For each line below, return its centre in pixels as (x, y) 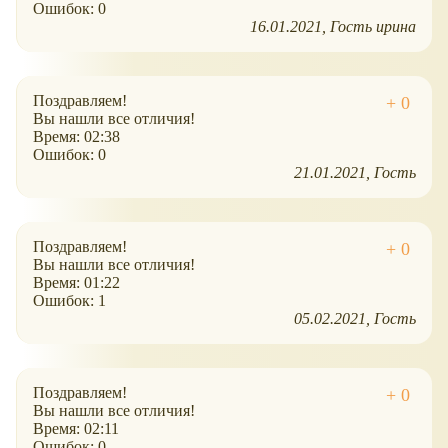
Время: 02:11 (76, 429)
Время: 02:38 (76, 137)
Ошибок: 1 (69, 301)
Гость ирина (373, 27)
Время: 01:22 (76, 283)
